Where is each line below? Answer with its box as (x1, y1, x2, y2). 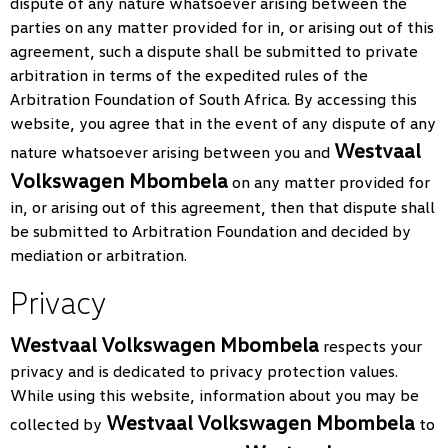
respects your (319, 336, 422, 356)
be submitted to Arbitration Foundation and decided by (10, 221, 411, 241)
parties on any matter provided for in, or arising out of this (10, 17, 434, 37)
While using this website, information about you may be (10, 385, 419, 405)
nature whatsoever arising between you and (10, 142, 334, 162)
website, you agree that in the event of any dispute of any (10, 113, 436, 133)
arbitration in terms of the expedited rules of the (10, 65, 368, 85)
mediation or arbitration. (10, 245, 187, 265)
